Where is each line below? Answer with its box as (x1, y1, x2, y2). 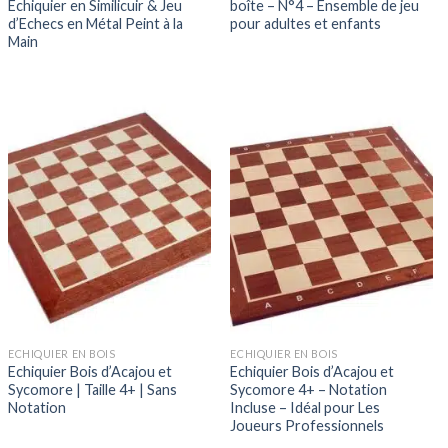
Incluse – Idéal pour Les (230, 399, 381, 417)
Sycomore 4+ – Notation (230, 381, 388, 399)
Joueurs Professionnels (230, 417, 385, 435)
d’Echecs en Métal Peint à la (8, 15, 184, 33)
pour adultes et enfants (230, 15, 382, 33)
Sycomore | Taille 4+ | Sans (8, 381, 178, 399)
